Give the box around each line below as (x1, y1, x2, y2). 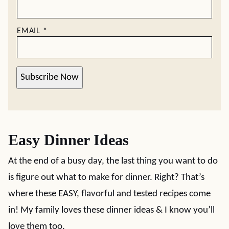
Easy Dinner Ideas (8, 131, 129, 148)
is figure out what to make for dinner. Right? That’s (8, 172, 204, 182)
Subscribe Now (20, 73, 79, 83)
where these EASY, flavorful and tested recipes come (8, 189, 211, 199)
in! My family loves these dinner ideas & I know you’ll (8, 205, 215, 215)
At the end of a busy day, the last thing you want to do (8, 156, 218, 166)
